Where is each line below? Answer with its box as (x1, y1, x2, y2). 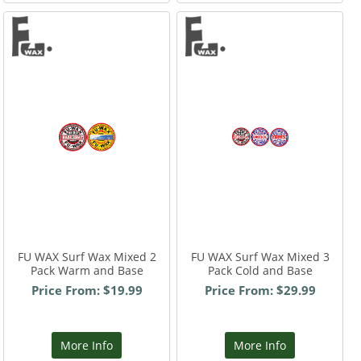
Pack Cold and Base (207, 263, 313, 278)
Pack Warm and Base (30, 263, 143, 278)
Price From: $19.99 (31, 282, 143, 298)
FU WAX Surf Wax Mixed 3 (190, 249, 330, 264)
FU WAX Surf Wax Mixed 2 (17, 249, 156, 264)
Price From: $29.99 (204, 282, 316, 298)
